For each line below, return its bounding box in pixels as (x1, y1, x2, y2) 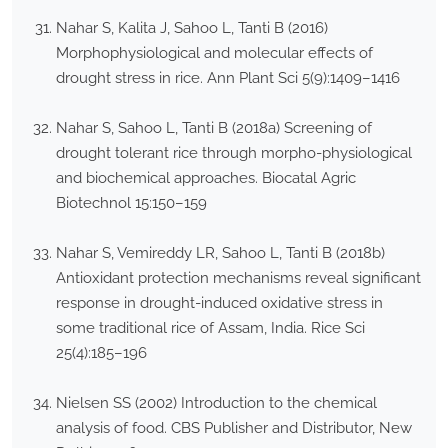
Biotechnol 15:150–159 (56, 194, 207, 213)
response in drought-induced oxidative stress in (56, 294, 383, 313)
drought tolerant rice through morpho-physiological (56, 144, 412, 163)
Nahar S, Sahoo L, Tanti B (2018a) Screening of (56, 119, 372, 138)
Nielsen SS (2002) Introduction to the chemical (56, 394, 377, 413)
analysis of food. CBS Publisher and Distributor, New (56, 419, 412, 438)
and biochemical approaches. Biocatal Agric (56, 169, 356, 188)
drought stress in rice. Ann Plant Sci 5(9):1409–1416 (56, 69, 400, 88)
